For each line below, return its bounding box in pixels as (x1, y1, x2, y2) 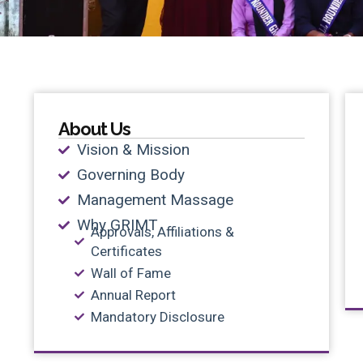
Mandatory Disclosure (91, 308, 224, 325)
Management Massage (76, 190, 233, 209)
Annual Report (91, 286, 176, 303)
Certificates (91, 242, 162, 259)
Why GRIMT (76, 215, 158, 234)
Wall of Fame (91, 264, 171, 281)
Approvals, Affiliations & (91, 223, 234, 240)
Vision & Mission (76, 139, 190, 159)
